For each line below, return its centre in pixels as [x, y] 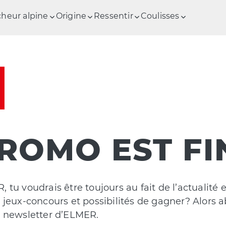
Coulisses [160, 16]
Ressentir [114, 16]
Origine [71, 16]
